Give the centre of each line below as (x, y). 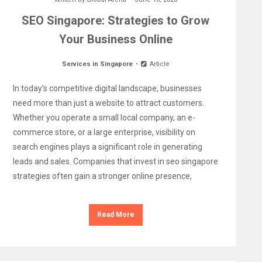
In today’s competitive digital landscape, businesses (107, 88)
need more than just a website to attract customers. (108, 103)
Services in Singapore (97, 64)
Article (158, 64)
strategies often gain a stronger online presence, (102, 176)
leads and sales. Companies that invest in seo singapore (115, 161)
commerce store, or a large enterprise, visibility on (104, 132)
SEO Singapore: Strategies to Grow (116, 20)
